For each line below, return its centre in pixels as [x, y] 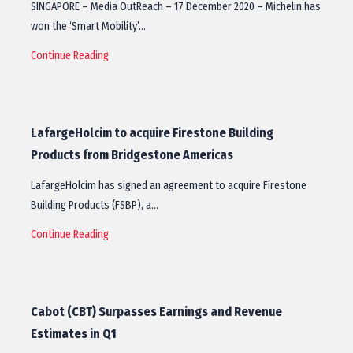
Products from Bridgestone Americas [132, 155]
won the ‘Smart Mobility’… [88, 26]
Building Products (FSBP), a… [95, 205]
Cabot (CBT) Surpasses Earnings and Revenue [156, 312]
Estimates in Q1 [74, 334]
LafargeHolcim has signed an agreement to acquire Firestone [169, 186]
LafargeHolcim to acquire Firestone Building [152, 133]
